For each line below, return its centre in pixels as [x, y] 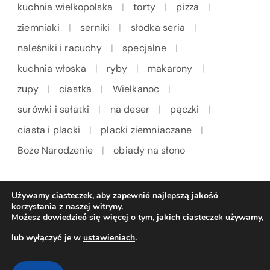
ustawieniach [109, 238]
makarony [170, 69]
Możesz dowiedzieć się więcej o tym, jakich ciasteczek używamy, [137, 217]
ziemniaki [39, 28]
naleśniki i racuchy [60, 48]
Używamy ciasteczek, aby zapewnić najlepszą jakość [115, 196]
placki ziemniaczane [146, 130]
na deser [130, 110]
